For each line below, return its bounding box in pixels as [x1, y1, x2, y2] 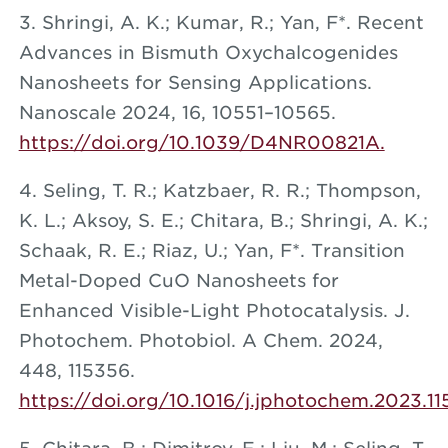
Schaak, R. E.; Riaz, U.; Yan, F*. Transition [18, 239, 405, 261]
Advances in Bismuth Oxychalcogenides [18, 41, 398, 63]
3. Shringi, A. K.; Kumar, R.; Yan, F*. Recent [18, 11, 424, 33]
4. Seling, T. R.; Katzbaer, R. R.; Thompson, [18, 179, 421, 201]
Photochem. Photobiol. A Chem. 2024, [18, 329, 383, 351]
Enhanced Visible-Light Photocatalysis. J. [18, 299, 410, 321]
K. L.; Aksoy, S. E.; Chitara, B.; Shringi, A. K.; [18, 209, 428, 231]
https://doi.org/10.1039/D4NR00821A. [18, 131, 385, 153]
